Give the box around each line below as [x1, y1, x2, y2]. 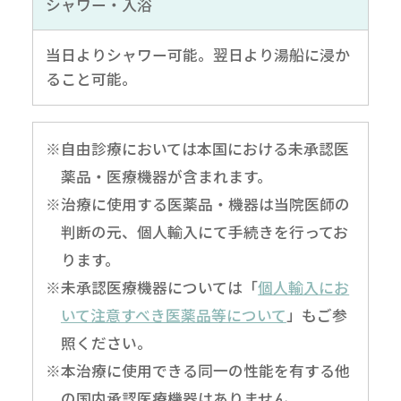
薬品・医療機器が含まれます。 [60, 166, 272, 187]
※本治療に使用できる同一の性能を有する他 [46, 360, 351, 381]
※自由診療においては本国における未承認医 [46, 138, 350, 159]
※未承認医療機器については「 [46, 277, 259, 298]
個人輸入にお [258, 277, 350, 298]
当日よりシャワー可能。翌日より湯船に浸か [46, 44, 351, 66]
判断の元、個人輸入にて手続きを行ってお [60, 221, 348, 243]
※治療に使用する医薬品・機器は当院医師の [46, 193, 351, 215]
